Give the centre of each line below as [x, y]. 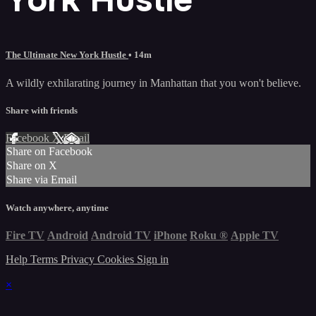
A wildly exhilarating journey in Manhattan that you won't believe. [153, 83]
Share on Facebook [49, 151]
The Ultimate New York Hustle [67, 55]
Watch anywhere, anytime [57, 208]
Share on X [32, 165]
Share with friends [42, 110]
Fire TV [25, 236]
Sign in [153, 260]
